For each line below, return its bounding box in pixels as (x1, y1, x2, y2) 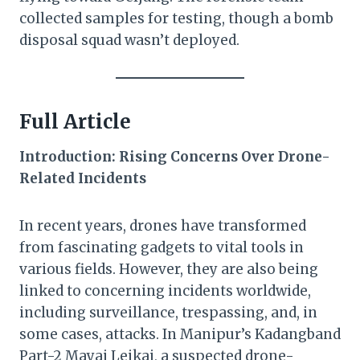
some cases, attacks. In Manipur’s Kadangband (19, 325, 341, 344)
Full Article (19, 109, 131, 135)
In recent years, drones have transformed (19, 217, 306, 235)
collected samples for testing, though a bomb (19, 10, 333, 28)
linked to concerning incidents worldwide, (19, 282, 311, 301)
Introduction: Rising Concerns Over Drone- (19, 148, 330, 166)
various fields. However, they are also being (19, 260, 318, 279)
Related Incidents (19, 170, 146, 188)
